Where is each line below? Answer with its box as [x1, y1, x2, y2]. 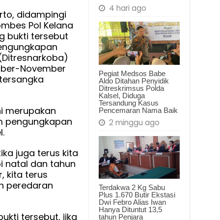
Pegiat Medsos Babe [98, 69, 165, 78]
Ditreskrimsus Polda [98, 83, 164, 92]
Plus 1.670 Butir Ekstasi [98, 191, 175, 199]
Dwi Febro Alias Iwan [98, 198, 166, 207]
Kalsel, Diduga [98, 91, 145, 100]
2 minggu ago [109, 117, 160, 128]
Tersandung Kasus [98, 98, 159, 107]
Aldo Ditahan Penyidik [98, 76, 169, 85]
